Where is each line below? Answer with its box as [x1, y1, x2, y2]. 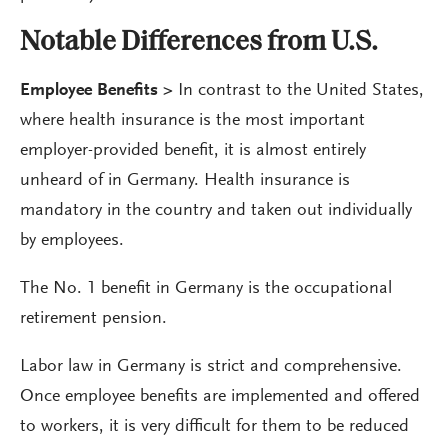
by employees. [20, 232, 124, 250]
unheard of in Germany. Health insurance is [20, 172, 350, 190]
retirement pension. [20, 310, 167, 328]
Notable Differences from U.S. [20, 29, 378, 57]
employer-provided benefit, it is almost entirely [20, 142, 366, 160]
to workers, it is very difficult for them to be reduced [20, 418, 409, 436]
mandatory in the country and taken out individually [20, 202, 412, 220]
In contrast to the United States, [178, 82, 424, 100]
